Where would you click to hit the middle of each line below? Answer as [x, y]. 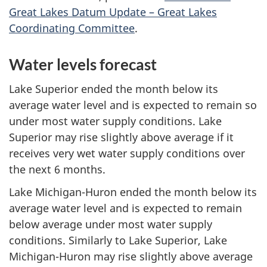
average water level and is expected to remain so [133, 105]
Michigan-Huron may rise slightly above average [131, 257]
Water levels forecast [83, 65]
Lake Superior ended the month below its [114, 89]
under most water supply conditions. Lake [115, 121]
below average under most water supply [111, 224]
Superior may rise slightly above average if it [121, 137]
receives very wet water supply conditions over [127, 153]
